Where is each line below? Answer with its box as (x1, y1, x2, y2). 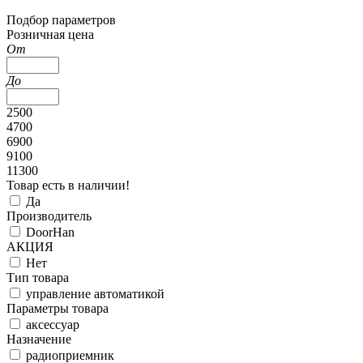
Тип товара (6, 271, 69, 284)
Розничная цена (6, 28, 94, 41)
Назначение (6, 332, 71, 346)
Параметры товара (6, 301, 109, 315)
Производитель (6, 209, 92, 223)
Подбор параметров (6, 13, 116, 27)
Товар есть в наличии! (6, 178, 130, 192)
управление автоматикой (26, 287, 164, 301)
